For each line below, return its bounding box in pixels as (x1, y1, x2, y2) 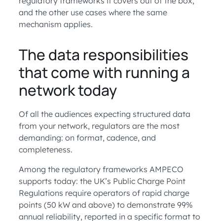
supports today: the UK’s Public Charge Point (19, 176, 185, 186)
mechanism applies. (19, 19, 93, 29)
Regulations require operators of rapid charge (19, 188, 189, 198)
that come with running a (19, 62, 190, 82)
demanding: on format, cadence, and (19, 133, 156, 143)
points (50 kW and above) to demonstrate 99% (19, 200, 193, 210)
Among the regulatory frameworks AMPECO (19, 164, 184, 174)
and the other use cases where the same (19, 7, 167, 17)
